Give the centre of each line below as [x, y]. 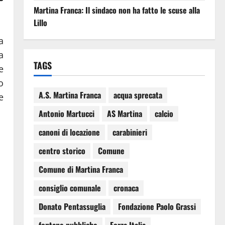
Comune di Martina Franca [81, 170]
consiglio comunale [70, 188]
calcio [164, 114]
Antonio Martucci [66, 114]
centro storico [62, 151]
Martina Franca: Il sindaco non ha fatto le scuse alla [117, 10]
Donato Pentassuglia [72, 207]
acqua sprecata [138, 95]
